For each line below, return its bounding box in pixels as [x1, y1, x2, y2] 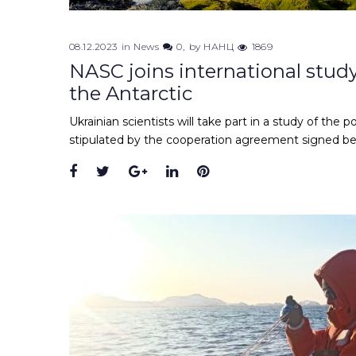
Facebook [77, 162, 147, 180]
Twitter [110, 162, 161, 180]
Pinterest [209, 162, 274, 180]
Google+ [147, 162, 207, 180]
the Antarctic [69, 81, 192, 105]
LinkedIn [178, 162, 240, 180]
